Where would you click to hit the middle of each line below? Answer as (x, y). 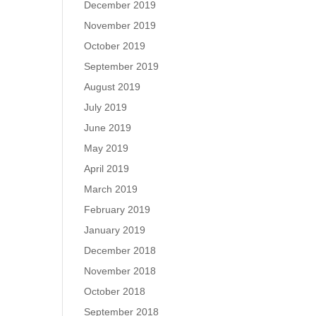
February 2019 (117, 209)
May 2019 (107, 148)
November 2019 (120, 25)
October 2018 (115, 291)
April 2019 (107, 169)
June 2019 (108, 128)
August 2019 (113, 87)
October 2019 (115, 46)
